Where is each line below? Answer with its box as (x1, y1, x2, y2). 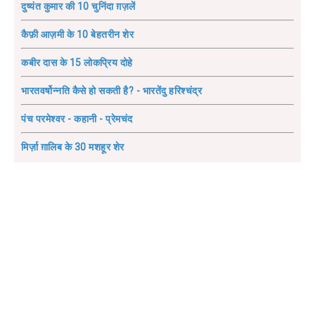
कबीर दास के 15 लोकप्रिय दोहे (21, 57, 133, 69)
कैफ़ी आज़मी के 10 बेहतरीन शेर (21, 29, 134, 41)
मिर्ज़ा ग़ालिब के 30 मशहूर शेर (21, 141, 124, 153)
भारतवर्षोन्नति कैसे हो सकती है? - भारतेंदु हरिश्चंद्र (21, 85, 202, 97)
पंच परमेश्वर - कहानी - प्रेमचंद (21, 113, 133, 125)
